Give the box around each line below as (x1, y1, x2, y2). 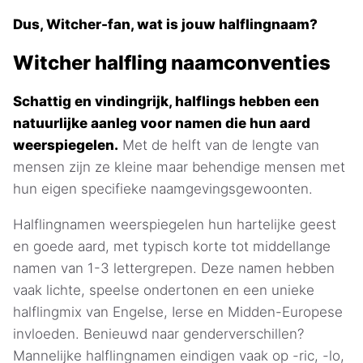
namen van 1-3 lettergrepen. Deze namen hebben (13, 259, 335, 276)
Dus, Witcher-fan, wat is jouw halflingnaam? (13, 16, 318, 33)
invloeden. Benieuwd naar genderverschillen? (13, 325, 304, 342)
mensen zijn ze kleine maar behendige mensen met (13, 158, 345, 175)
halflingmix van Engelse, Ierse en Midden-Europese (13, 303, 343, 320)
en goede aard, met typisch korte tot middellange (13, 237, 331, 254)
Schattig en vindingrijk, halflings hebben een (13, 92, 319, 109)
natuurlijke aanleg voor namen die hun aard (13, 114, 310, 131)
